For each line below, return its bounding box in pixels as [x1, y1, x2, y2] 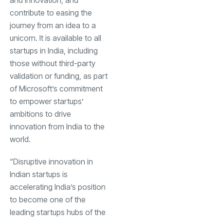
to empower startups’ [10, 96, 84, 106]
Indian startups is [10, 169, 68, 179]
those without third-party [10, 58, 95, 68]
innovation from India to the [10, 121, 105, 131]
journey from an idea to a [10, 20, 96, 30]
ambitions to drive [10, 109, 71, 119]
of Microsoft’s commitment [10, 83, 103, 93]
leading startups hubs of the [10, 207, 106, 217]
